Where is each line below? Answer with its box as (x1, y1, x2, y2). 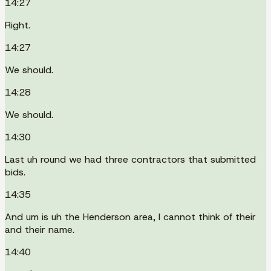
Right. (5, 18, 30, 31)
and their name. (5, 223, 74, 236)
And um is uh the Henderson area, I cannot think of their (5, 210, 256, 223)
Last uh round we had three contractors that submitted (5, 152, 256, 166)
